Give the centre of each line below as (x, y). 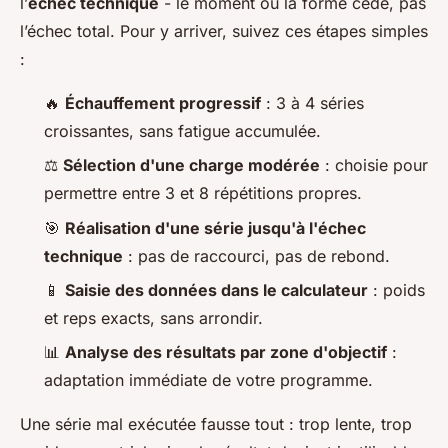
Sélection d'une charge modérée (191, 165)
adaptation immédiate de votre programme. (208, 380)
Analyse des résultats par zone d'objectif (226, 352)
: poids (396, 290)
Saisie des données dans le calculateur (216, 290)
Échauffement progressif (163, 102)
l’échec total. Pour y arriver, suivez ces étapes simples (224, 30)
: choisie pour (374, 165)
